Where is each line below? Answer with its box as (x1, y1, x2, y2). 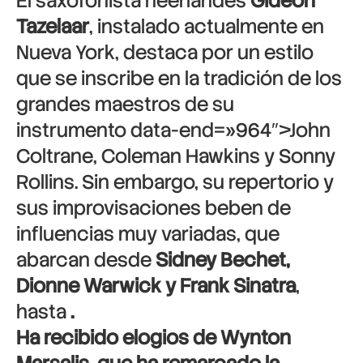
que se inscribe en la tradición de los (16, 66, 342, 91)
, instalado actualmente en (89, 14, 324, 39)
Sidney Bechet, (156, 247, 290, 272)
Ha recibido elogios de (16, 325, 220, 350)
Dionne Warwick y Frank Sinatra (16, 273, 296, 298)
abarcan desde (16, 247, 156, 272)
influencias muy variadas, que (16, 221, 280, 246)
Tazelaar (16, 14, 89, 39)
